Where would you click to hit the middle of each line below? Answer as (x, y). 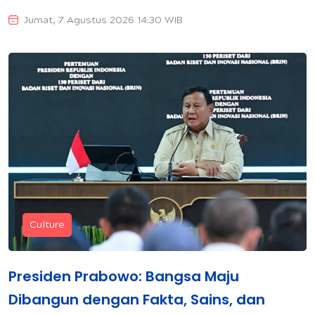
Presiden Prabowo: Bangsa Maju (124, 276)
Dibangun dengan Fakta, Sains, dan (137, 299)
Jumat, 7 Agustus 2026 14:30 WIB (103, 21)
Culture (47, 225)
